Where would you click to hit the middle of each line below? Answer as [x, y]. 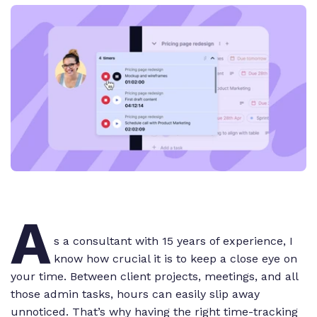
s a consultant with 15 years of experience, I [173, 241]
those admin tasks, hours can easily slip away [135, 294]
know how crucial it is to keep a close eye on [175, 259]
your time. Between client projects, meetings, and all [154, 277]
